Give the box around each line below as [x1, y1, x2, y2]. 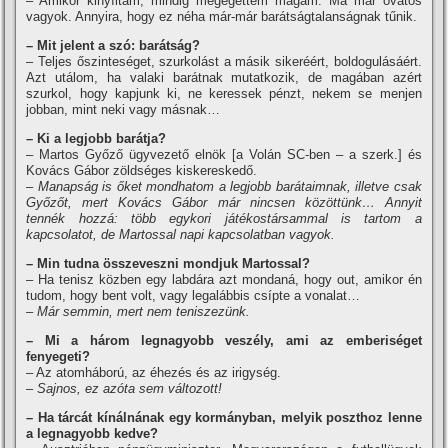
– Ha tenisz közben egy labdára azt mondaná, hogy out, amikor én [26, 272, 422, 287]
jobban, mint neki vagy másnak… [26, 102, 221, 117]
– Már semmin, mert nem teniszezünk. [26, 304, 251, 319]
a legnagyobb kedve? [26, 426, 159, 441]
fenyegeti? [26, 349, 91, 364]
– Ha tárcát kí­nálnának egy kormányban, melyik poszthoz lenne [26, 410, 422, 425]
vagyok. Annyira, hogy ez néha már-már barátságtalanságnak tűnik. [26, 9, 418, 24]
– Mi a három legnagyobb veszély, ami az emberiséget [26, 333, 422, 348]
